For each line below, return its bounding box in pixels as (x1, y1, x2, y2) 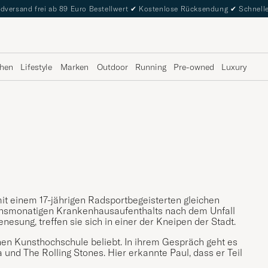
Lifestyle (20, 61, 52, 72)
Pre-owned (173, 61, 214, 72)
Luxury (221, 61, 246, 72)
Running (135, 61, 166, 72)
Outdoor (97, 61, 128, 72)
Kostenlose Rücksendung (136, 4, 230, 13)
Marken (60, 61, 89, 72)
